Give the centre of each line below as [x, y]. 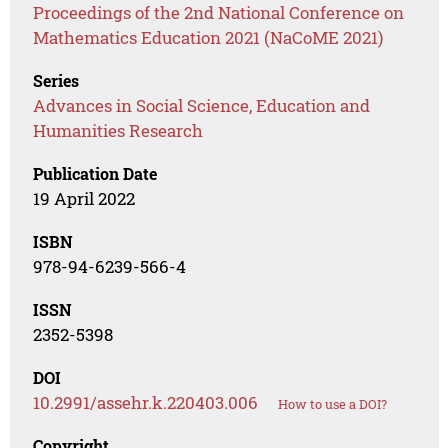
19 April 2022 [84, 199]
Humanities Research [118, 131]
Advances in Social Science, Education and [202, 106]
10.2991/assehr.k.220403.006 [146, 403]
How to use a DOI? [333, 404]
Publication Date [95, 174]
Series [56, 81]
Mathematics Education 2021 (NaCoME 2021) [208, 38]
